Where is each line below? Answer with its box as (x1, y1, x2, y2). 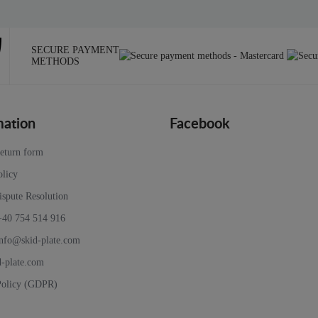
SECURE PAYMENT (31, 45, 119, 56)
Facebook (170, 117, 230, 132)
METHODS (31, 56, 79, 67)
